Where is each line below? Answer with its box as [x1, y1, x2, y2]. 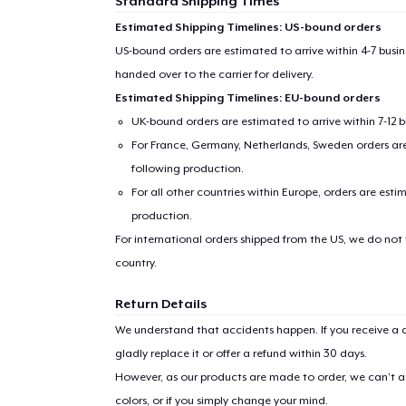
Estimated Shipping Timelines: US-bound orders [114, 21, 382, 34]
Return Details [114, 296, 207, 312]
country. [114, 256, 157, 270]
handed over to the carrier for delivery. [114, 68, 314, 82]
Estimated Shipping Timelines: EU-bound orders [114, 92, 381, 105]
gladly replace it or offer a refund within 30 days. [114, 347, 367, 361]
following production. [131, 162, 245, 176]
